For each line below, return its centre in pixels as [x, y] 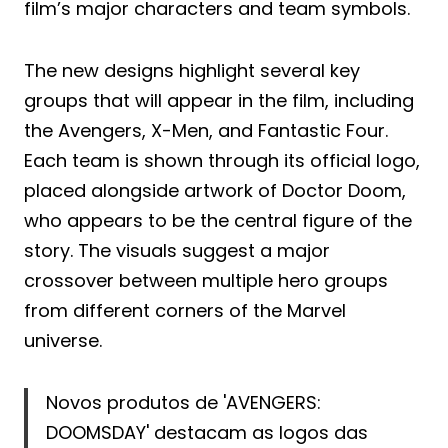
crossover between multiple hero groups [206, 280]
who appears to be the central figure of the [218, 220]
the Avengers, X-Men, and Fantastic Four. [206, 130]
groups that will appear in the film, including [219, 100]
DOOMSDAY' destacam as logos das [207, 432]
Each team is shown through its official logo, [222, 160]
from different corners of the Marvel [185, 310]
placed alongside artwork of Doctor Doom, [215, 190]
